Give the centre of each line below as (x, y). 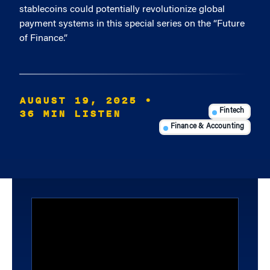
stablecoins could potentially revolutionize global (122, 10)
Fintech (232, 111)
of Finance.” (43, 39)
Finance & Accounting (207, 127)
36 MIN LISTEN (70, 114)
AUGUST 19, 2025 (78, 101)
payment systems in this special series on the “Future (132, 24)
